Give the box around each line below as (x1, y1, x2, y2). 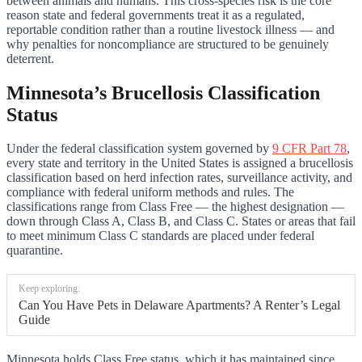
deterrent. (6, 51, 54, 65)
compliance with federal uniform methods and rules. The (6, 185, 294, 200)
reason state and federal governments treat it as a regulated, (6, 7, 305, 22)
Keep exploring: (19, 283, 80, 295)
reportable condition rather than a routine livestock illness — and (6, 22, 335, 36)
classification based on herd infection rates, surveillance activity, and (6, 170, 352, 185)
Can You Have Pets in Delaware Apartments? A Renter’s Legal (19, 298, 340, 313)
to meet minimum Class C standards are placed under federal (6, 229, 314, 243)
